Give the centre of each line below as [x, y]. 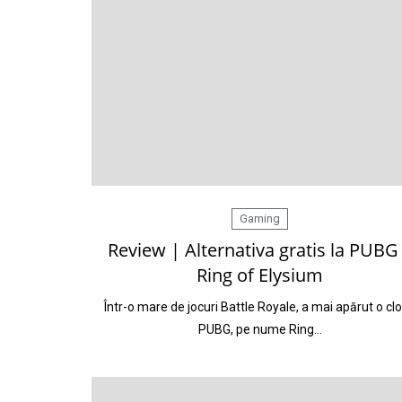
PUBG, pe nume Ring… [260, 329]
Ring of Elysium [260, 275]
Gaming [260, 218]
